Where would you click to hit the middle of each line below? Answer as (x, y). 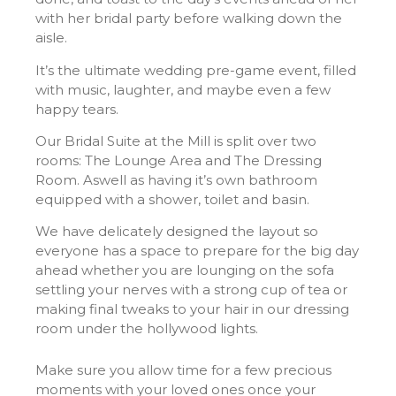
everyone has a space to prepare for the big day (197, 251)
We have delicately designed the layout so (177, 232)
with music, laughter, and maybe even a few (183, 89)
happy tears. (77, 109)
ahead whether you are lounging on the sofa (185, 270)
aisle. (53, 38)
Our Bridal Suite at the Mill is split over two (176, 141)
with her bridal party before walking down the (189, 19)
